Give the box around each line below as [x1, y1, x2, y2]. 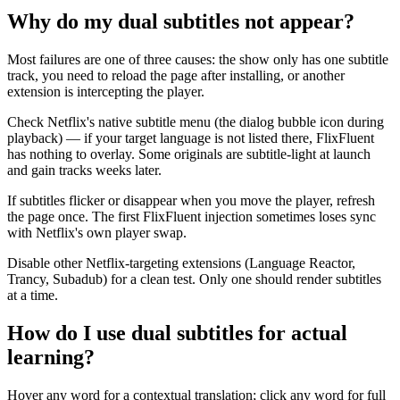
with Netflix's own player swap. [7, 225, 187, 241]
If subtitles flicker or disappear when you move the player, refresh [7, 193, 375, 209]
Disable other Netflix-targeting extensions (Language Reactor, [7, 255, 355, 271]
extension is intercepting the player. [7, 84, 204, 100]
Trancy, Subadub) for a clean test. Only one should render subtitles [7, 271, 381, 287]
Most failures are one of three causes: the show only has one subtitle [7, 52, 388, 68]
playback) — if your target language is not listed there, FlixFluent [7, 130, 374, 146]
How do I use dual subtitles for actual [7, 321, 347, 345]
